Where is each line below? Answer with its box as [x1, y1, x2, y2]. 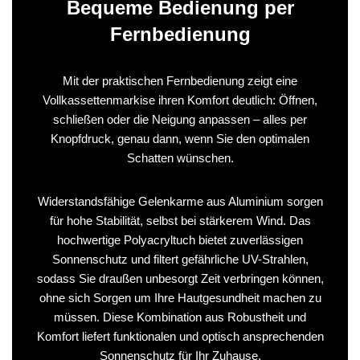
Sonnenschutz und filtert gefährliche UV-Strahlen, [51, 252, 309, 266]
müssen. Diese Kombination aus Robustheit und [54, 309, 306, 324]
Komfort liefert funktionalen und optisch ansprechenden [36, 329, 324, 343]
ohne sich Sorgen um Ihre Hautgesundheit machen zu [39, 290, 321, 305]
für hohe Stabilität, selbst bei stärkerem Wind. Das [49, 213, 311, 227]
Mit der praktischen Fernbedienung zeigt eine [63, 73, 297, 88]
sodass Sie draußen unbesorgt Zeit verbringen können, [36, 271, 324, 285]
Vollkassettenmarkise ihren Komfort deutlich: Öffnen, [43, 92, 317, 107]
